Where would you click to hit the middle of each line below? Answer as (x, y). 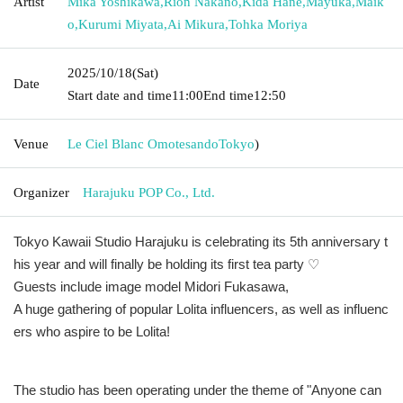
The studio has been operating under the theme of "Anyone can (197, 390)
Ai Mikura (196, 24)
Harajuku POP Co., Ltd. (149, 192)
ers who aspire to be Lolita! (92, 331)
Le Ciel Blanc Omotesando (143, 143)
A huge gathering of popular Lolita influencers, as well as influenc (201, 309)
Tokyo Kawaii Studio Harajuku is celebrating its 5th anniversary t (201, 241)
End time (228, 95)
